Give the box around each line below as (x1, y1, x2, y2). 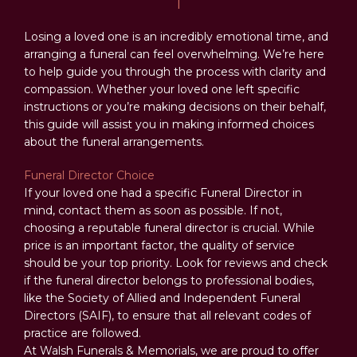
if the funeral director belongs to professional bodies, (24, 273, 314, 288)
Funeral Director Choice (24, 168, 155, 182)
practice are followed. (24, 326, 141, 340)
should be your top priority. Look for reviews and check (24, 256, 328, 270)
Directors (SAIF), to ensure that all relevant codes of (24, 308, 311, 323)
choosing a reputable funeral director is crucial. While (24, 221, 315, 235)
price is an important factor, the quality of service (24, 238, 295, 253)
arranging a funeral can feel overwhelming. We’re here (24, 47, 324, 61)
